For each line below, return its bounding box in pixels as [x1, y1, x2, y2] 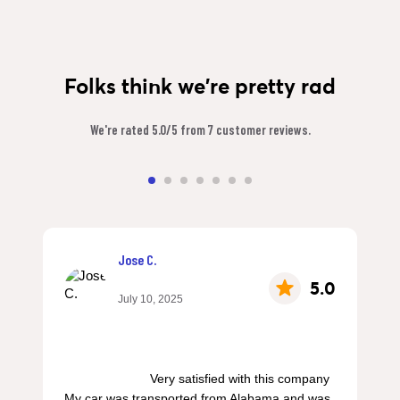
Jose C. [118, 250, 156, 268]
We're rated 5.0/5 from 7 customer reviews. [89, 121, 311, 137]
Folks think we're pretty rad [64, 71, 336, 100]
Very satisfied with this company [64, 371, 150, 386]
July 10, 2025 [118, 292, 183, 305]
